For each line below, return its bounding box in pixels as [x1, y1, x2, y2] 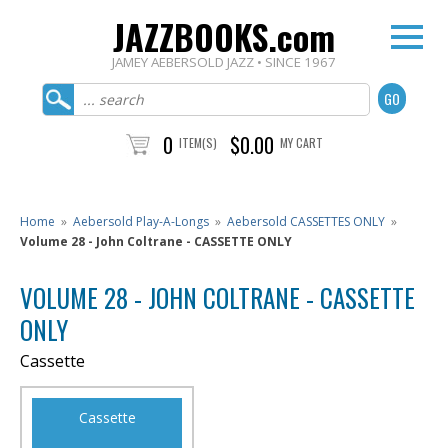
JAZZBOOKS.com [113, 11, 335, 62]
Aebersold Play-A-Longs [73, 213, 209, 230]
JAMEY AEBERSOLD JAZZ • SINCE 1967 [112, 53, 336, 71]
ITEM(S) [178, 134, 217, 151]
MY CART [279, 134, 323, 151]
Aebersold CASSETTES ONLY [227, 213, 385, 230]
